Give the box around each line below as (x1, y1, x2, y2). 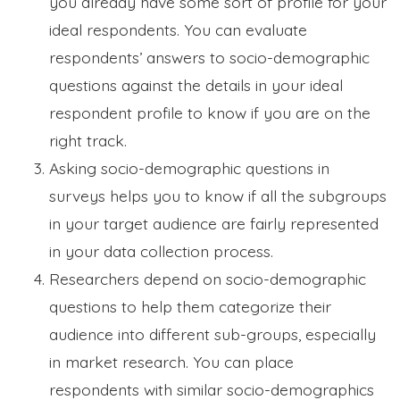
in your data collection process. (49, 240, 278, 261)
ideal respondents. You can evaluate (49, 19, 307, 39)
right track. (49, 129, 127, 150)
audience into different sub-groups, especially (49, 323, 376, 344)
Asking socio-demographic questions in (49, 157, 329, 178)
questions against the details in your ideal (49, 74, 343, 95)
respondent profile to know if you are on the (49, 102, 371, 122)
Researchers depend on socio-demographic (49, 268, 366, 288)
